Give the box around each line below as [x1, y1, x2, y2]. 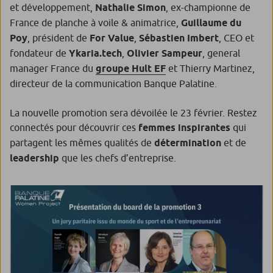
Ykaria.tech [69, 47, 122, 59]
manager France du [10, 62, 96, 74]
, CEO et [219, 32, 254, 43]
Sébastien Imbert [139, 32, 219, 44]
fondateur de [10, 47, 69, 58]
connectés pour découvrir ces [10, 121, 138, 133]
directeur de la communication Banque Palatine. [10, 77, 217, 89]
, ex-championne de [166, 1, 250, 13]
